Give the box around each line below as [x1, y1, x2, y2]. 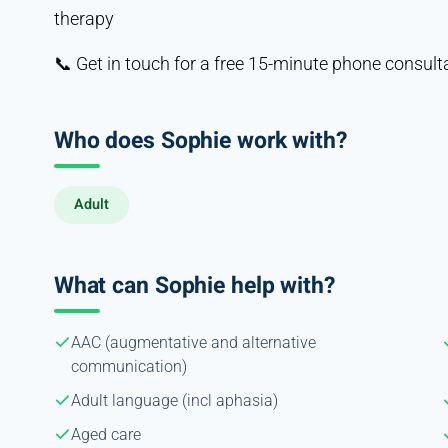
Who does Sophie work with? [53, 123, 347, 158]
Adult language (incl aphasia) [70, 390, 278, 410]
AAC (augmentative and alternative [70, 332, 316, 352]
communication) [70, 356, 187, 376]
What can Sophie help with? [53, 268, 335, 303]
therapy [53, 7, 114, 29]
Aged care [70, 424, 141, 444]
